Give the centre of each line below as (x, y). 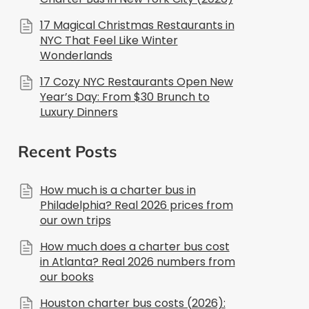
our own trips (75, 220)
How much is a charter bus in (118, 190)
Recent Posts (67, 151)
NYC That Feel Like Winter (109, 40)
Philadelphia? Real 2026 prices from (136, 205)
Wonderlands (76, 55)
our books (67, 277)
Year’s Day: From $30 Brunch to (124, 97)
